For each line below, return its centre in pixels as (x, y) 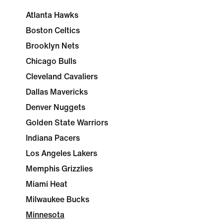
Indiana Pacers (53, 138)
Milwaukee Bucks (57, 199)
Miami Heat (47, 184)
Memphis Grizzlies (59, 169)
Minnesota (45, 215)
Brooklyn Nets (52, 46)
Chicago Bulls (51, 61)
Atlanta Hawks (52, 15)
